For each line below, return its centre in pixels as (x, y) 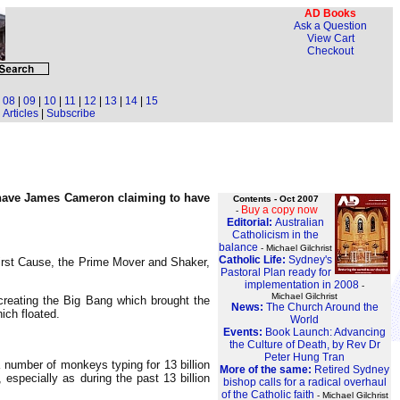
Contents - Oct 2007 (275, 199)
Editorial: (251, 223)
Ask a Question (330, 26)
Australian (300, 223)
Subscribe (71, 113)
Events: (244, 333)
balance (238, 248)
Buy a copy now (279, 210)
